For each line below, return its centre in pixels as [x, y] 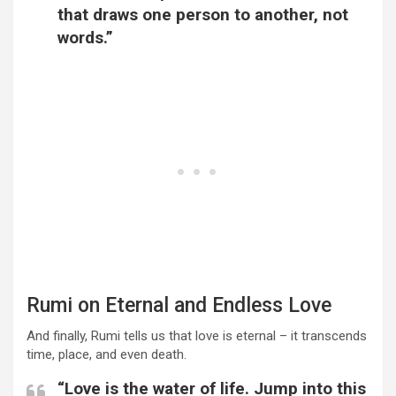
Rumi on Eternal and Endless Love [179, 306]
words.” [85, 38]
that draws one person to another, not [203, 15]
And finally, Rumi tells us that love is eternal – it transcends [197, 336]
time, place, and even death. [107, 355]
